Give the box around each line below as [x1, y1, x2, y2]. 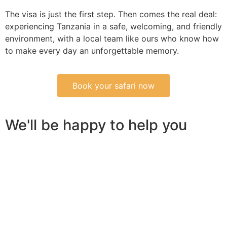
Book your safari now [72, 80, 155, 91]
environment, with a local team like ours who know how [5, 33, 219, 44]
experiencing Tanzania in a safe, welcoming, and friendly [5, 21, 222, 31]
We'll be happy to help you [5, 116, 187, 134]
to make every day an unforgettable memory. [5, 45, 179, 56]
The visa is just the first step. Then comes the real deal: [5, 9, 217, 19]
